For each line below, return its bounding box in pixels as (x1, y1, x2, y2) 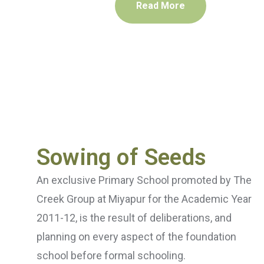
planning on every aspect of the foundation (37, 230, 236, 243)
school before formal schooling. (37, 249, 186, 262)
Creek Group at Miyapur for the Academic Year (37, 192, 252, 205)
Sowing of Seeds (37, 143, 206, 171)
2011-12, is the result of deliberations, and (37, 211, 232, 224)
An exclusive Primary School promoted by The (37, 173, 252, 186)
